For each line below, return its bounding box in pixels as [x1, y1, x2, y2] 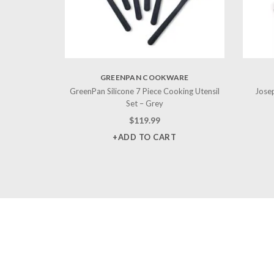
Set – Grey [125, 98, 163, 108]
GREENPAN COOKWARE [100, 72, 189, 82]
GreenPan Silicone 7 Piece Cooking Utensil [69, 86, 220, 96]
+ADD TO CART [113, 131, 177, 142]
